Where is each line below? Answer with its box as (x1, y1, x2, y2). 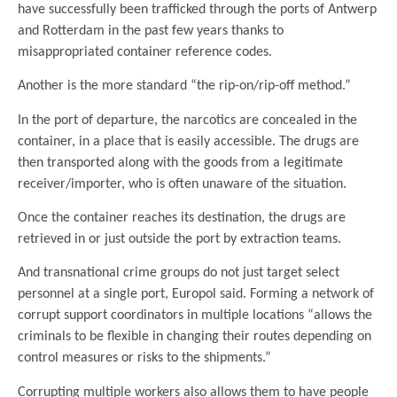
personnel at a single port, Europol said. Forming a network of (18, 287, 374, 302)
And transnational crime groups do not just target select (18, 266, 339, 281)
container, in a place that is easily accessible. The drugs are (18, 134, 359, 149)
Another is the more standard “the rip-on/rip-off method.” (18, 79, 351, 94)
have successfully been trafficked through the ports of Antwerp (18, 2, 377, 17)
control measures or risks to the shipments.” (18, 351, 271, 366)
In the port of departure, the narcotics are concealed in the (18, 113, 357, 128)
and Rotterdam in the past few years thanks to (18, 23, 284, 38)
